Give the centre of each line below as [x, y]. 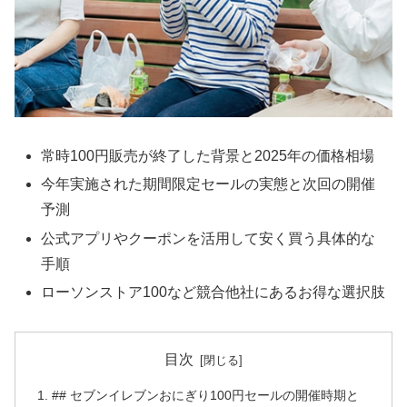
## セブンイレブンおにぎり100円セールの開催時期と [206, 395]
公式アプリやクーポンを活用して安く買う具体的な [208, 238]
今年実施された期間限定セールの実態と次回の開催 [208, 184]
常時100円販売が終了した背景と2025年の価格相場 [208, 156]
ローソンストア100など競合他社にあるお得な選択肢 [213, 292]
